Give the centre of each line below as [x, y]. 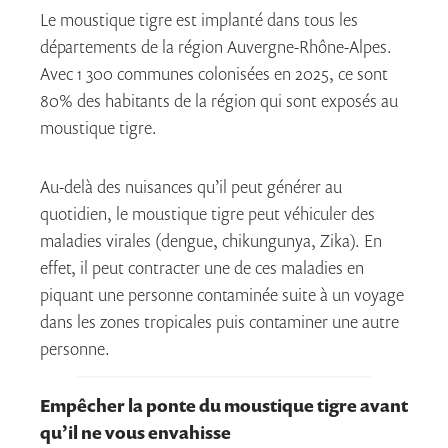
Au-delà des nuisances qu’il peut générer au [191, 186]
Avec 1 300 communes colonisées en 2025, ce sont [214, 73]
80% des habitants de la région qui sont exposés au [219, 100]
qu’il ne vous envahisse [135, 432]
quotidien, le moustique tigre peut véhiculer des [207, 213]
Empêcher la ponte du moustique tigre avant [224, 405]
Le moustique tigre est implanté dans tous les [199, 19]
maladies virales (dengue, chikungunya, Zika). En [211, 240]
